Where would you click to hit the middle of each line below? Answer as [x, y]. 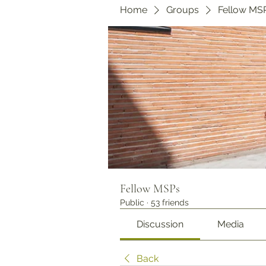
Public [132, 203]
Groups [183, 10]
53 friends [170, 203]
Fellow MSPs [150, 189]
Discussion [160, 224]
